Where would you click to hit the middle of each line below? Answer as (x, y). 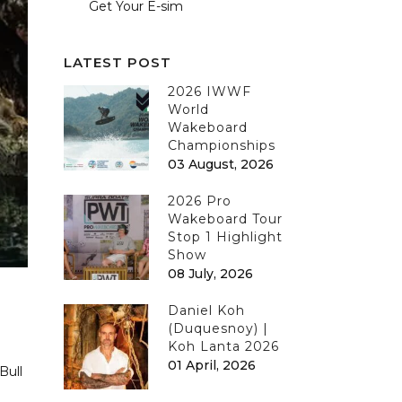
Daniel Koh (206, 310)
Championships (222, 145)
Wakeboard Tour (225, 219)
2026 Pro (200, 201)
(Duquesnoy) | (218, 328)
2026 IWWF (210, 92)
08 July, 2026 (210, 274)
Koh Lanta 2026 (223, 346)
